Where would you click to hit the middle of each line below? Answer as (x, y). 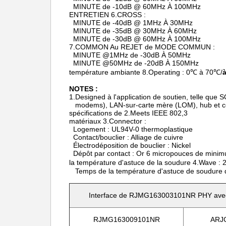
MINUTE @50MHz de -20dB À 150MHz (134, 63)
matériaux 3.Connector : (108, 121)
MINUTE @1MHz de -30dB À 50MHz (130, 55)
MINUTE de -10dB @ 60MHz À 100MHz (135, 7)
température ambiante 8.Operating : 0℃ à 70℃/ (146, 72)
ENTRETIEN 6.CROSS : (107, 15)
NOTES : (83, 89)
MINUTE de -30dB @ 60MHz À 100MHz (135, 39)
